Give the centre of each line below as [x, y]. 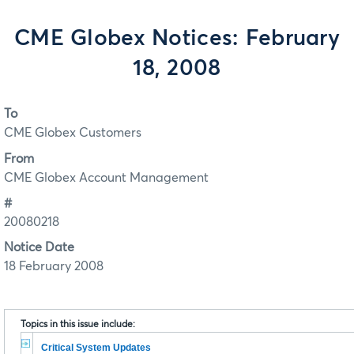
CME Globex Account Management [106, 177]
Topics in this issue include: [78, 325]
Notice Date [39, 248]
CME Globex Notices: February [177, 39]
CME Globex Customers [73, 133]
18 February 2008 [54, 267]
